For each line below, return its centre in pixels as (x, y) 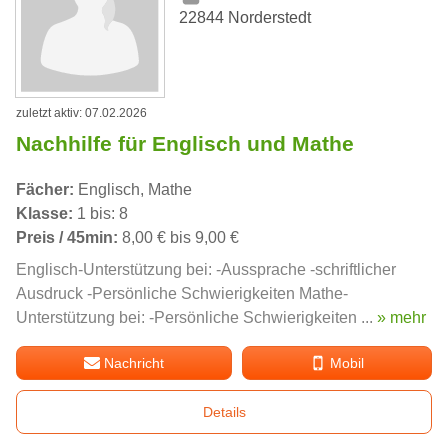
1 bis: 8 (100, 213)
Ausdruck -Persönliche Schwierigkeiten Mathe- (182, 293)
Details (224, 411)
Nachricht (134, 362)
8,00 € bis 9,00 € (178, 237)
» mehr (401, 317)
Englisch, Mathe (133, 189)
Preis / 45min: (67, 237)
